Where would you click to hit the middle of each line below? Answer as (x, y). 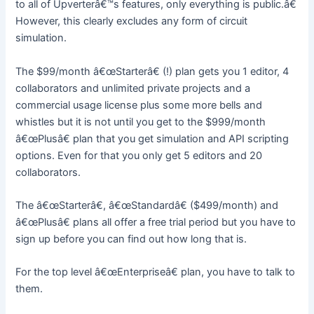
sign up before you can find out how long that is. (131, 239)
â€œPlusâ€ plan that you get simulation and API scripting (152, 138)
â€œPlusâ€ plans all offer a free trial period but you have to (156, 223)
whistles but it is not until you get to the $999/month (141, 122)
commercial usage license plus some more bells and (139, 105)
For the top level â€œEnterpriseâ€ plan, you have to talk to (156, 272)
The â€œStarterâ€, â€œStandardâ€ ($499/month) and (147, 206)
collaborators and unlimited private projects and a (133, 88)
